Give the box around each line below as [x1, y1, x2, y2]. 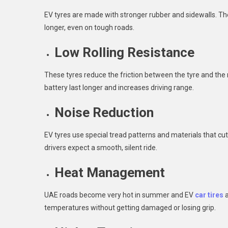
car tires [195, 191, 223, 199]
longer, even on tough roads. [44, 23, 134, 32]
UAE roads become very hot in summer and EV [44, 191, 195, 199]
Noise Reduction [54, 105, 154, 120]
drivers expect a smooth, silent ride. [44, 144, 157, 152]
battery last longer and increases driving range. [44, 83, 194, 92]
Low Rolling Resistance [54, 45, 194, 60]
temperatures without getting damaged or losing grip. [44, 204, 216, 212]
